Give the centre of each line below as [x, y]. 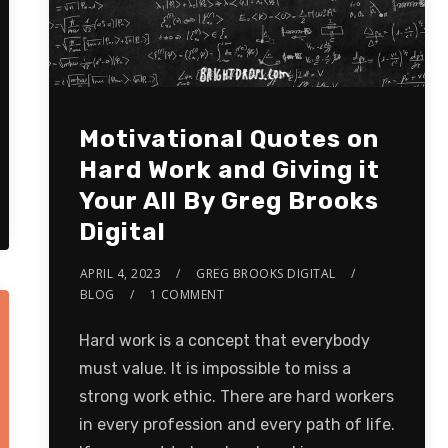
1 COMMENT [187, 295]
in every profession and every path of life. [236, 425]
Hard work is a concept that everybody [224, 341]
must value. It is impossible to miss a [214, 369]
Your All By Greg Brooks [228, 201]
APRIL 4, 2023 [120, 274]
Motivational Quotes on [228, 139]
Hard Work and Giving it [229, 170]
